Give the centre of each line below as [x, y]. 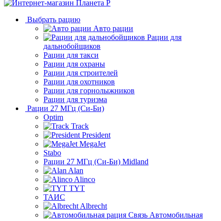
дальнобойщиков [72, 46]
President [96, 135]
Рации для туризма [75, 99]
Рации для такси [71, 55]
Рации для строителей [81, 73]
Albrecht [93, 206]
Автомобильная [176, 215]
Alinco [85, 179]
